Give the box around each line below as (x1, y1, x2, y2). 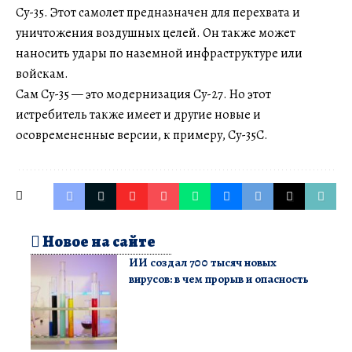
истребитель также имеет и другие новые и (16, 105, 261, 123)
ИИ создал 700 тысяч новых (129, 254, 277, 270)
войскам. (16, 64, 68, 82)
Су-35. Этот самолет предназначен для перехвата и (16, 3, 300, 21)
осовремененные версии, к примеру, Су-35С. (16, 126, 268, 144)
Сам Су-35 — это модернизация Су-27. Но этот (16, 85, 271, 103)
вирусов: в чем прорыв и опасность (129, 270, 309, 287)
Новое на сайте (40, 230, 156, 252)
